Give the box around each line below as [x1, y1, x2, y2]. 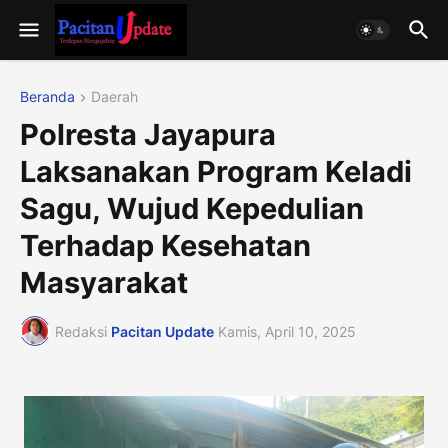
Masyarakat [20, 265, 188, 301]
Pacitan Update [111, 322, 214, 340]
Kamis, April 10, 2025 [218, 322, 356, 340]
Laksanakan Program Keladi [20, 154, 412, 190]
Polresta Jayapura [20, 117, 276, 153]
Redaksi [55, 322, 107, 340]
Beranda [20, 88, 75, 105]
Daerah [91, 88, 138, 105]
